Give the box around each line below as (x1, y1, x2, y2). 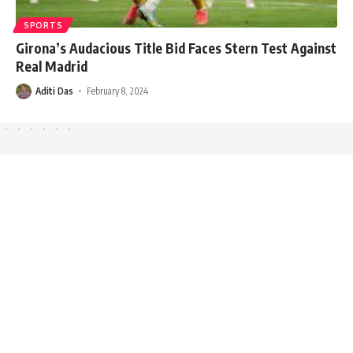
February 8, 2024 (87, 84, 149, 97)
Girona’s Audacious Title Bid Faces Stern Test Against (16, 39, 336, 57)
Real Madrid (16, 57, 87, 75)
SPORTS (24, 20, 63, 30)
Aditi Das (35, 84, 73, 97)
